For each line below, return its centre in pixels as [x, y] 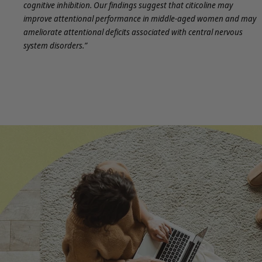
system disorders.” [56, 46]
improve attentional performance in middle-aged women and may [140, 19]
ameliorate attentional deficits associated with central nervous [133, 32]
